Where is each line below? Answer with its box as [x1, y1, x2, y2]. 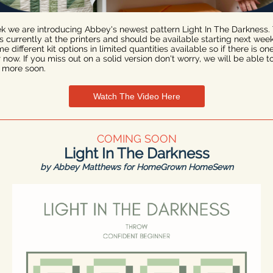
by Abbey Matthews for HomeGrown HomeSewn [40, 162, 233, 172]
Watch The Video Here [93, 91, 180, 101]
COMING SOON [96, 132, 177, 145]
